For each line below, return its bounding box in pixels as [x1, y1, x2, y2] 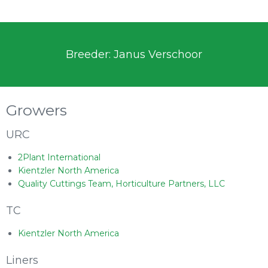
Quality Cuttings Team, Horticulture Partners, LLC [18, 178, 225, 189]
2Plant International [18, 152, 100, 163]
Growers [6, 101, 67, 119]
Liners [6, 254, 38, 267]
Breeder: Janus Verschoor [66, 48, 202, 61]
